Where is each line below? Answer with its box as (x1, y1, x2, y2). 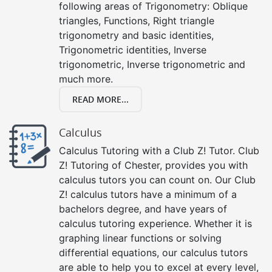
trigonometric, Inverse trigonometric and (59, 58, 245, 70)
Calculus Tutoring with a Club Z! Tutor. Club (59, 144, 259, 157)
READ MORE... (72, 93, 129, 105)
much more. (59, 72, 113, 85)
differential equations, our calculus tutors (59, 246, 248, 259)
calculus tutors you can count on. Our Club (59, 173, 256, 186)
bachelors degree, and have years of (59, 202, 227, 215)
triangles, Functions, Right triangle (59, 14, 214, 27)
